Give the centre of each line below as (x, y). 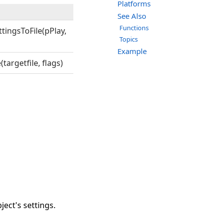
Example (132, 51)
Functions (134, 28)
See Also (132, 16)
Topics (129, 39)
